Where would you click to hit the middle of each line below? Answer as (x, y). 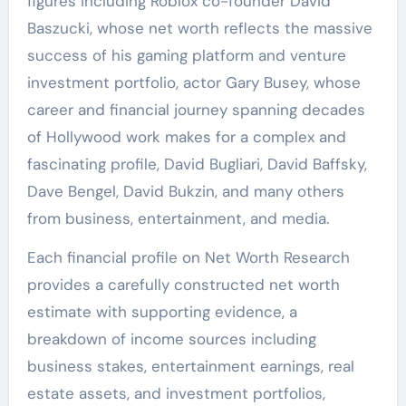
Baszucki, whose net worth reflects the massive (199, 28)
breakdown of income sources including (171, 339)
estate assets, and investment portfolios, (176, 393)
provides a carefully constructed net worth (183, 285)
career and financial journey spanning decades (196, 110)
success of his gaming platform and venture (186, 55)
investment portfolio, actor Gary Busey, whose (193, 82)
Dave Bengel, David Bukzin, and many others (185, 191)
